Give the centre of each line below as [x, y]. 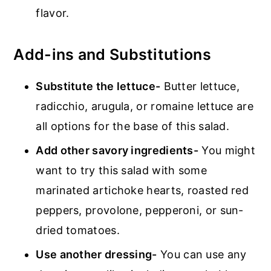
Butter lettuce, [200, 86]
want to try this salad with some [121, 170]
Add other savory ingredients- [117, 150]
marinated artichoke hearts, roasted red [142, 190]
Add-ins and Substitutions [112, 54]
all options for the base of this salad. [133, 126]
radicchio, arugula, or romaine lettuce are [145, 106]
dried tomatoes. [78, 230]
